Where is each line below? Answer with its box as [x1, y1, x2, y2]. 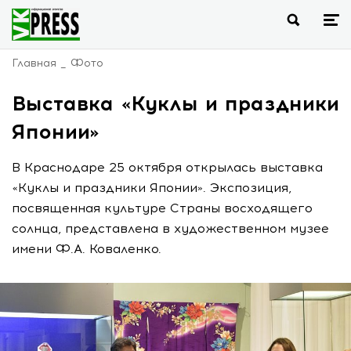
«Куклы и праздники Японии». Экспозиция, [12, 180, 291, 195]
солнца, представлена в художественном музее [12, 221, 329, 236]
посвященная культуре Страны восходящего [12, 201, 313, 215]
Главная [12, 56, 56, 70]
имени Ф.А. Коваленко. [12, 241, 161, 256]
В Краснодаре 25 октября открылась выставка [12, 160, 323, 175]
